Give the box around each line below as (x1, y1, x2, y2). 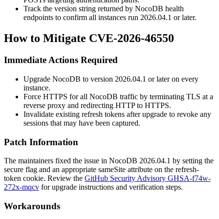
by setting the (171, 156, 214, 165)
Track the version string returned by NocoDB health (23, 4, 184, 13)
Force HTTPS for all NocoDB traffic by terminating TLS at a (23, 92, 213, 101)
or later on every (146, 74, 198, 83)
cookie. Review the (21, 174, 85, 183)
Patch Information (4, 136, 78, 147)
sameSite (98, 165, 126, 174)
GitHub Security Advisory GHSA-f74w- (85, 174, 211, 183)
